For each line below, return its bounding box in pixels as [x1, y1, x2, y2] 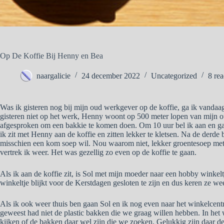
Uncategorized [151, 71, 197, 80]
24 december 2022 [81, 71, 140, 80]
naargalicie [36, 71, 70, 80]
